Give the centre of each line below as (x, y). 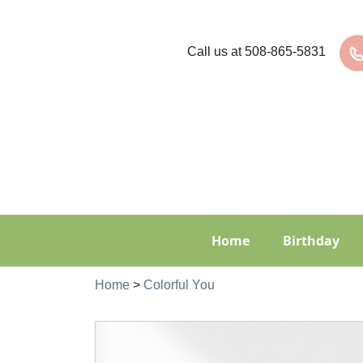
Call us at (216, 51)
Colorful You (179, 285)
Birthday (311, 241)
